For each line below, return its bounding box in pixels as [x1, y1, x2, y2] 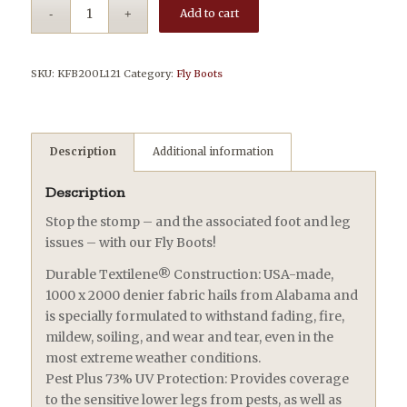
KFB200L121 [56, 66, 121, 80]
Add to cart [179, 5, 239, 20]
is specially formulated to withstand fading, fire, [45, 307, 344, 324]
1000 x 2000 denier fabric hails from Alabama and [45, 286, 358, 303]
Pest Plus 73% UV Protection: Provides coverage [45, 370, 349, 387]
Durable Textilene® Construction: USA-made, [45, 265, 333, 283]
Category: [123, 66, 176, 80]
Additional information [152, 144, 273, 158]
